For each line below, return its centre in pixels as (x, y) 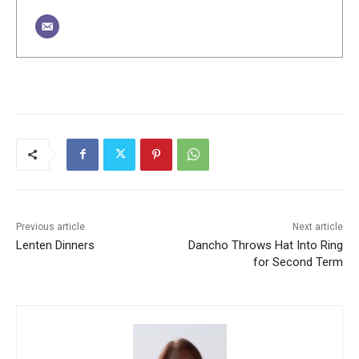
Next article (317, 226)
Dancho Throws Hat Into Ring (265, 245)
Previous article (50, 226)
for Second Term (298, 262)
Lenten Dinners (55, 245)
